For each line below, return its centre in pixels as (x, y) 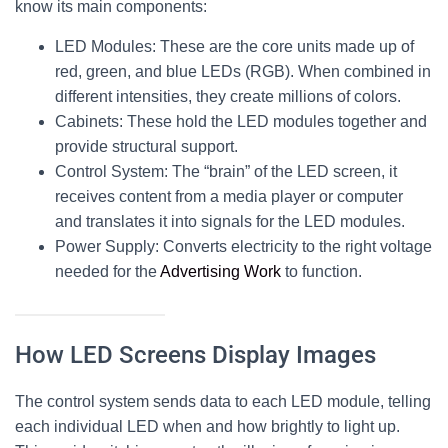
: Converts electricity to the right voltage (293, 246)
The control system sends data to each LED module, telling (223, 401)
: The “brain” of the (230, 171)
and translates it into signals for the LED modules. (230, 221)
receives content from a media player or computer (229, 196)
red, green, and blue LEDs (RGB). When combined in (243, 71)
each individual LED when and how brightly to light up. (207, 426)
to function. (321, 271)
